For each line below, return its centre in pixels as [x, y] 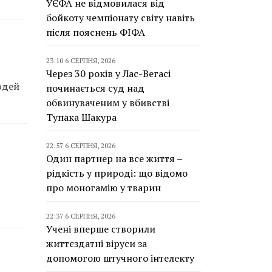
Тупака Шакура [81, 117]
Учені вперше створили [101, 229]
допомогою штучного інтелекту [120, 258]
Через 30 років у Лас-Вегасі [108, 73]
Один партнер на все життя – [114, 158]
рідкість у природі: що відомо [117, 173]
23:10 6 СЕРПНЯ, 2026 [81, 60]
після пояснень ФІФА [96, 32]
